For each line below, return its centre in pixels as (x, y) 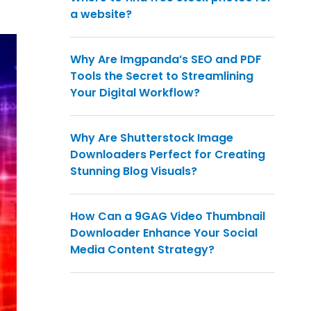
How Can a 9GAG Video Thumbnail (168, 217)
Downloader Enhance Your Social (164, 233)
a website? (101, 15)
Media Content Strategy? (142, 250)
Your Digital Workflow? (135, 93)
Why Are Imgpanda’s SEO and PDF (166, 60)
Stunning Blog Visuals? (134, 171)
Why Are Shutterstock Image (152, 138)
